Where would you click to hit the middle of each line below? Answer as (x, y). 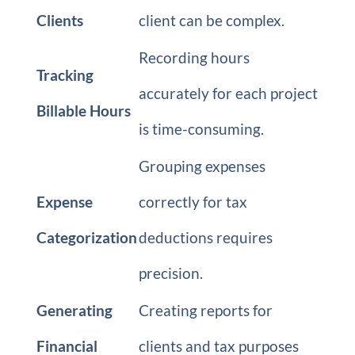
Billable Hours (83, 111)
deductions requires (205, 237)
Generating (74, 310)
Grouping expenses (202, 166)
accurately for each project (228, 93)
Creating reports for (205, 310)
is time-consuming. (201, 129)
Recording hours (194, 57)
